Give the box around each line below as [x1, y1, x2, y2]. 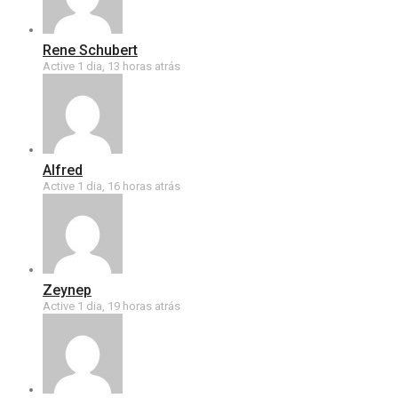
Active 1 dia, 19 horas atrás [43, 299, 180, 313]
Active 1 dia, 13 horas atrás [43, 60, 180, 73]
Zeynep [43, 282, 92, 298]
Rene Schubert [43, 42, 138, 59]
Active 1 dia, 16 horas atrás [43, 179, 180, 193]
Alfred [43, 162, 83, 179]
